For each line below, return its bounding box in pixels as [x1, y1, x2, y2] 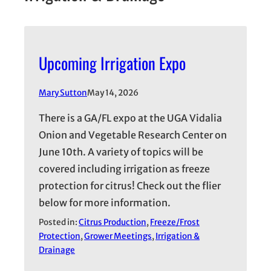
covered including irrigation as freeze [39, 163, 210, 175]
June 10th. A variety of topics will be [39, 146, 203, 158]
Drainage [39, 245, 75, 256]
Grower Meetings [84, 231, 152, 242]
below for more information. [39, 197, 171, 209]
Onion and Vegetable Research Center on [39, 129, 227, 141]
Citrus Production [79, 217, 146, 228]
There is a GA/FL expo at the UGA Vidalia [39, 112, 222, 124]
